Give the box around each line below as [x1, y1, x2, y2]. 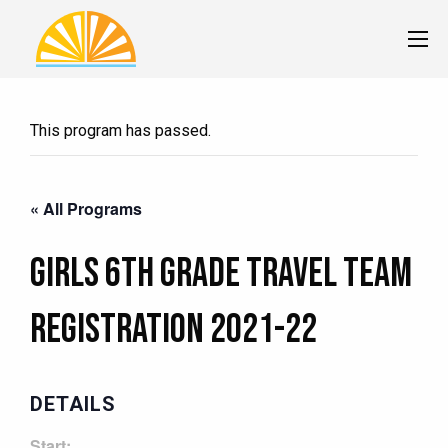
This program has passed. [30, 120, 211, 140]
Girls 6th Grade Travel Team [30, 249, 412, 298]
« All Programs [30, 196, 142, 220]
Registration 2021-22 [30, 305, 317, 354]
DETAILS [30, 391, 116, 416]
